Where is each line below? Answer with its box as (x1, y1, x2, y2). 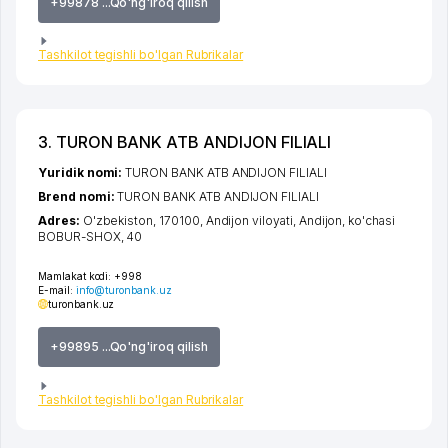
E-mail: (38, 284, 76, 297)
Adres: (38, 213, 83, 229)
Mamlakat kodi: (38, 270, 112, 283)
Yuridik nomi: (38, 165, 126, 181)
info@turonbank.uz (75, 284, 172, 297)
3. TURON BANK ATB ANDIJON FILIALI (38, 132, 332, 153)
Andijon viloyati (205, 213, 293, 229)
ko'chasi (348, 213, 395, 229)
